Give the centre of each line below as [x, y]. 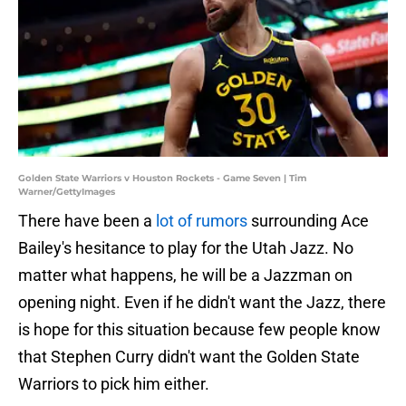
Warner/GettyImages [67, 192]
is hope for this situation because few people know [199, 330]
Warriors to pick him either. [114, 384]
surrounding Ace [308, 221]
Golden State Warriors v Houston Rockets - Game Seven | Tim [162, 179]
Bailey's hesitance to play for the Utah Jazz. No [186, 248]
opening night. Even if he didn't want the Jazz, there [202, 303]
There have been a [87, 221]
